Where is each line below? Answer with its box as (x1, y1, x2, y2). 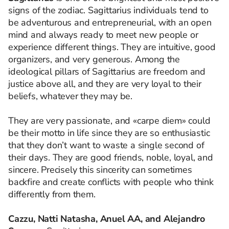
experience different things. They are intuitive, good (8, 40, 216, 53)
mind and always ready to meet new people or (8, 28, 198, 41)
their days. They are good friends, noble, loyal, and (8, 151, 213, 164)
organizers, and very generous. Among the (8, 53, 180, 65)
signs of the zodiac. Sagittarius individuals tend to (8, 4, 209, 16)
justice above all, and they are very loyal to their (8, 77, 201, 90)
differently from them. (8, 188, 96, 200)
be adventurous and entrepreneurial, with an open (8, 16, 212, 29)
